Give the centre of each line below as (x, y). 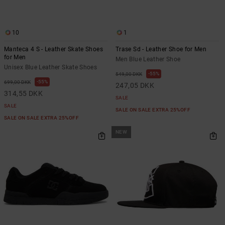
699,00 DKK (17, 82)
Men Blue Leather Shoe (148, 59)
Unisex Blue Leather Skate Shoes (51, 67)
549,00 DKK (129, 74)
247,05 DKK (135, 85)
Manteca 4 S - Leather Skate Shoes (53, 49)
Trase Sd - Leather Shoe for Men (161, 49)
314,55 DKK (24, 93)
